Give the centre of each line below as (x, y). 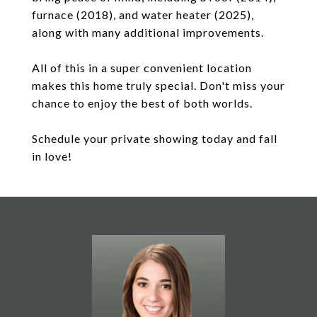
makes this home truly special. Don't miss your (158, 85)
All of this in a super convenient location (142, 68)
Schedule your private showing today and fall (155, 138)
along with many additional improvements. (148, 32)
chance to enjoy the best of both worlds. (142, 103)
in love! (52, 156)
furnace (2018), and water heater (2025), (143, 15)
